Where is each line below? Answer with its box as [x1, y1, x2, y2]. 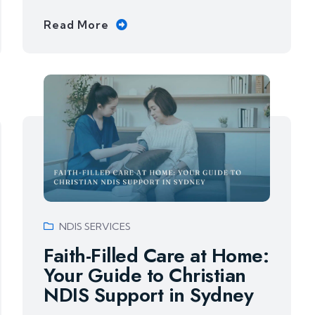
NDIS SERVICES [59, 219, 131, 233]
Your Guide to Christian [44, 260, 246, 290]
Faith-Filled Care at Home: [44, 240, 269, 270]
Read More [44, 17, 109, 32]
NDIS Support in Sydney [44, 280, 254, 309]
